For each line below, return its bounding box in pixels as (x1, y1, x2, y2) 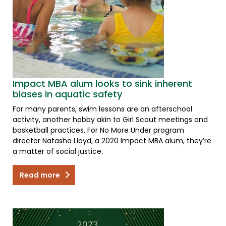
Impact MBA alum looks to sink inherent (13, 77, 192, 90)
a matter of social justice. (13, 146, 103, 157)
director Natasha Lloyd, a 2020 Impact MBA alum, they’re (13, 136, 211, 146)
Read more (20, 169, 60, 180)
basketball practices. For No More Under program (13, 125, 184, 136)
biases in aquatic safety (13, 88, 122, 101)
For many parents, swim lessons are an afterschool (13, 104, 192, 115)
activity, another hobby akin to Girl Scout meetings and (13, 115, 208, 125)
